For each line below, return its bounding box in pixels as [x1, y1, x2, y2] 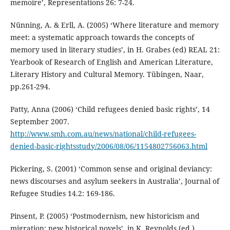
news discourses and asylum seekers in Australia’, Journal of [10, 176, 219, 186]
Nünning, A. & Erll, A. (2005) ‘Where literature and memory [10, 20, 219, 30]
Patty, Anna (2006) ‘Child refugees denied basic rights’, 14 [10, 104, 210, 114]
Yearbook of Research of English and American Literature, [10, 57, 213, 67]
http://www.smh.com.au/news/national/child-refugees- [10, 129, 196, 139]
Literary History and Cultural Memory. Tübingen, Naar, [10, 69, 204, 80]
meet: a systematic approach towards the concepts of [10, 32, 194, 43]
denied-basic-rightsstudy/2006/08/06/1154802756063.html [10, 141, 207, 151]
